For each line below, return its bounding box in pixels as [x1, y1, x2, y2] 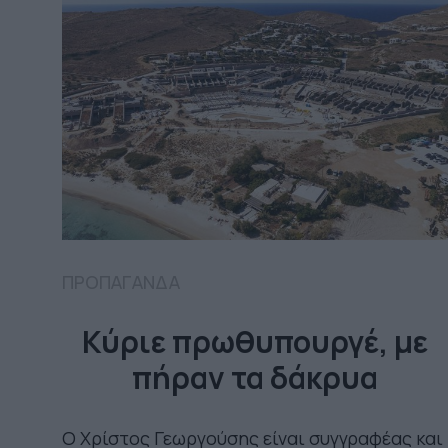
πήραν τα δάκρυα [132, 356, 379, 398]
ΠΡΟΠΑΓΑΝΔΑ [62, 269, 180, 294]
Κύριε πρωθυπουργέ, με [82, 320, 429, 362]
